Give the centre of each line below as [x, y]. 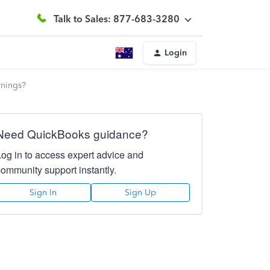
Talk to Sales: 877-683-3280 [117, 19]
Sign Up [140, 193]
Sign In [43, 193]
